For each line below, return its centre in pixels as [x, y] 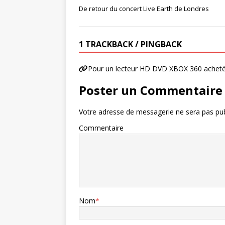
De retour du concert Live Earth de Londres [144, 9]
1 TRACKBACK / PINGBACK [130, 44]
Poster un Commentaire [151, 90]
